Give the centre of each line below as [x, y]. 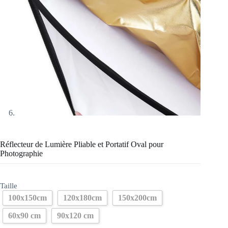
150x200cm [137, 197]
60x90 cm [24, 215]
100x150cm [27, 197]
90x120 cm [75, 215]
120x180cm [82, 197]
